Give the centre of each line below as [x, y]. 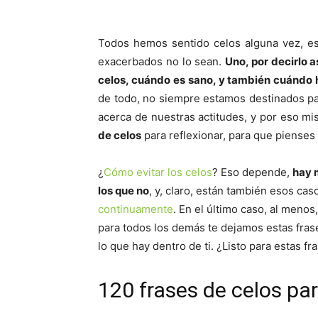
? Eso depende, [252, 172]
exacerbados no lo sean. [161, 61]
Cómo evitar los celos [158, 172]
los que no [124, 191]
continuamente [136, 209]
